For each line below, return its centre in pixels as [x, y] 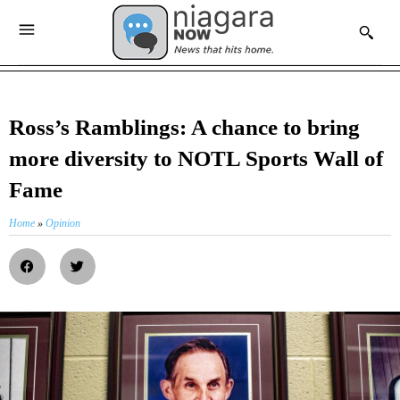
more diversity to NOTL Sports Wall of [196, 159]
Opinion [63, 224]
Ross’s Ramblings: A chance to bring [184, 128]
